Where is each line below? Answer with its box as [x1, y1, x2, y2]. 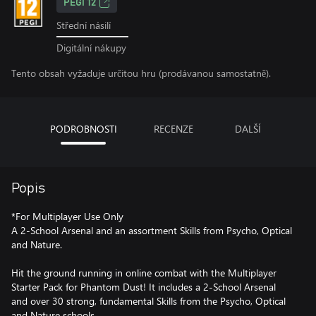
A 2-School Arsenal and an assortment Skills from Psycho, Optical [11, 223, 292, 237]
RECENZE [153, 121, 193, 135]
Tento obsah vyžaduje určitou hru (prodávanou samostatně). [11, 66, 271, 80]
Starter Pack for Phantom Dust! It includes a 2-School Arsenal [11, 279, 276, 293]
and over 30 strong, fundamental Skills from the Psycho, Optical [11, 293, 286, 308]
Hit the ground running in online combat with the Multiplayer [11, 265, 276, 279]
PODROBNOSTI [49, 121, 117, 135]
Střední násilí [56, 18, 111, 32]
